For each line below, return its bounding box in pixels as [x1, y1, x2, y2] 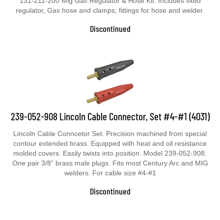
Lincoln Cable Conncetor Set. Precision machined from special [13, 130, 207, 137]
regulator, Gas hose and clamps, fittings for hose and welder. [16, 6, 204, 14]
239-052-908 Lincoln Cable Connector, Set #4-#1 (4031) [10, 110, 210, 122]
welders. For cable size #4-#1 [64, 169, 156, 177]
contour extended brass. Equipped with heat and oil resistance [13, 139, 207, 147]
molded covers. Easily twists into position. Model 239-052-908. [13, 149, 207, 157]
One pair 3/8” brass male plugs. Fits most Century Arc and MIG [12, 159, 208, 167]
